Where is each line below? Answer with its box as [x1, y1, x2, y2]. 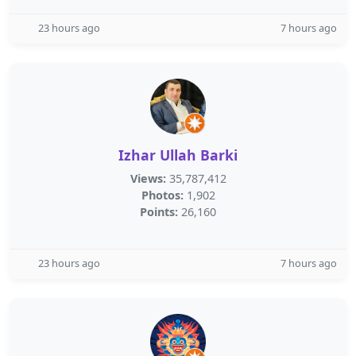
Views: [130, 171, 166, 186]
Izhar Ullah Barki [118, 145, 238, 164]
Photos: [141, 188, 184, 203]
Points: [140, 204, 178, 219]
